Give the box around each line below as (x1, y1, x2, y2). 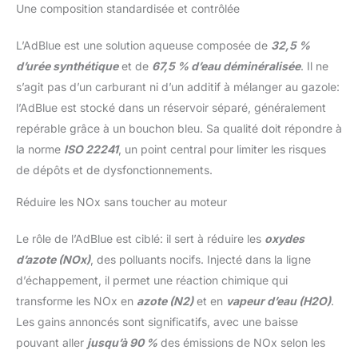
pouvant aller (16, 336, 87, 350)
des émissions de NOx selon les (157, 336, 325, 350)
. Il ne (300, 59, 328, 74)
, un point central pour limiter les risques (118, 142, 326, 157)
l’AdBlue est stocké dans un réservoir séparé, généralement (16, 101, 326, 115)
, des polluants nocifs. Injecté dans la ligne (90, 253, 311, 267)
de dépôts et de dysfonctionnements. (16, 163, 213, 177)
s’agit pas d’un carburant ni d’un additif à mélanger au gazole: (16, 80, 340, 94)
